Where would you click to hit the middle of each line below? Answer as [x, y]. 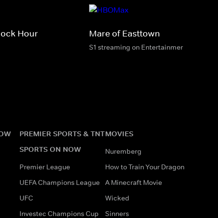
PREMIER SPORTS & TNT [62, 133]
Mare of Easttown [125, 33]
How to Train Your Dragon [145, 167]
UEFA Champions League [60, 182]
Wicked [117, 198]
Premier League [45, 167]
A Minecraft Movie [134, 182]
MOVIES [119, 133]
